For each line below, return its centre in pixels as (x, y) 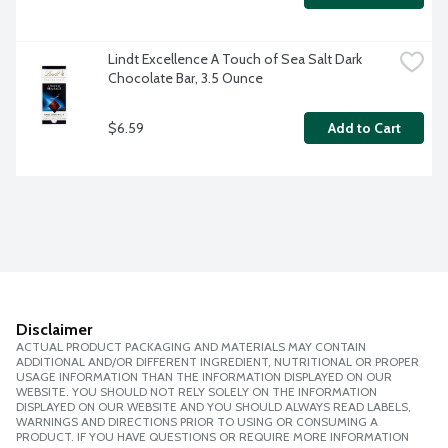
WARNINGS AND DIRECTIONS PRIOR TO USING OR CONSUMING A (197, 422)
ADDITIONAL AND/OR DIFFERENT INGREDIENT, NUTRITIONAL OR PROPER (217, 362)
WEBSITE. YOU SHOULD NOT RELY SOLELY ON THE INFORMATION (196, 392)
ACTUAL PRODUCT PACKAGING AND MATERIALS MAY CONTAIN (191, 347)
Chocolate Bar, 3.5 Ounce (185, 78)
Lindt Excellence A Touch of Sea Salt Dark (235, 59)
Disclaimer (54, 330)
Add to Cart (364, 128)
